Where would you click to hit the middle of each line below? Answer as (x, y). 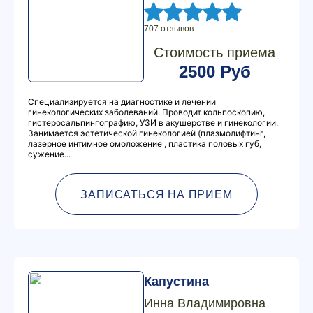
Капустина (176, 282)
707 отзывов (169, 29)
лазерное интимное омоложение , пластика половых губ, (145, 144)
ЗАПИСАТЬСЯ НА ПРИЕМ (156, 194)
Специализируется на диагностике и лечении (122, 102)
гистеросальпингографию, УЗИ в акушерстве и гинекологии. (153, 123)
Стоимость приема (214, 52)
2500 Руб (214, 72)
